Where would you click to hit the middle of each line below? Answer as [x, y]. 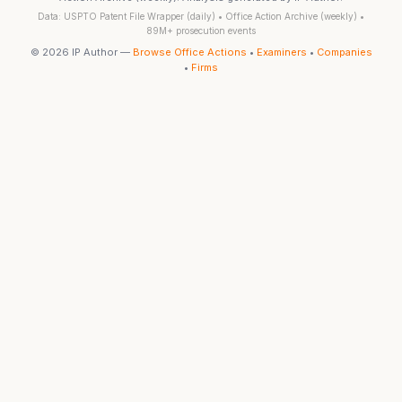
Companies [344, 52]
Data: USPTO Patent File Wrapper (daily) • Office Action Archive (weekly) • [201, 16]
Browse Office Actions [189, 52]
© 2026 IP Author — [81, 52]
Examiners [281, 52]
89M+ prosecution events [201, 31]
